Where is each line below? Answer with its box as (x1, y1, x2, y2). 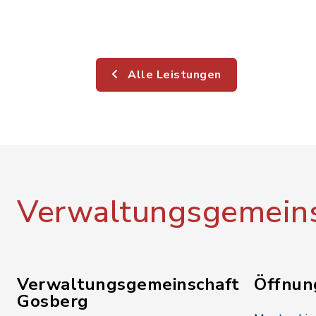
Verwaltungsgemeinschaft (17, 273, 240, 296)
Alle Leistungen (124, 67, 221, 83)
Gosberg (17, 290, 89, 312)
